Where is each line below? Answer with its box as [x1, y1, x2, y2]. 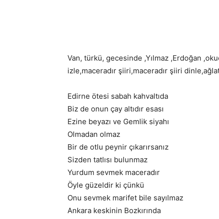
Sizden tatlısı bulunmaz [67, 155, 148, 164]
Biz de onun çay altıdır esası [67, 104, 164, 113]
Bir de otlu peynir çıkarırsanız [67, 142, 169, 152]
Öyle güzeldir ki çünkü [67, 180, 144, 190]
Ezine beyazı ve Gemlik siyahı [67, 117, 169, 126]
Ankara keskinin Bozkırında [67, 206, 161, 215]
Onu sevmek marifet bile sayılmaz [67, 193, 183, 202]
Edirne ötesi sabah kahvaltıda [67, 91, 168, 101]
